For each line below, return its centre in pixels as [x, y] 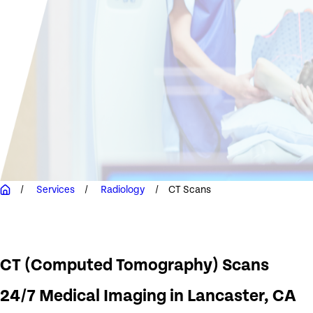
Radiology [123, 189]
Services [55, 189]
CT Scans [190, 189]
